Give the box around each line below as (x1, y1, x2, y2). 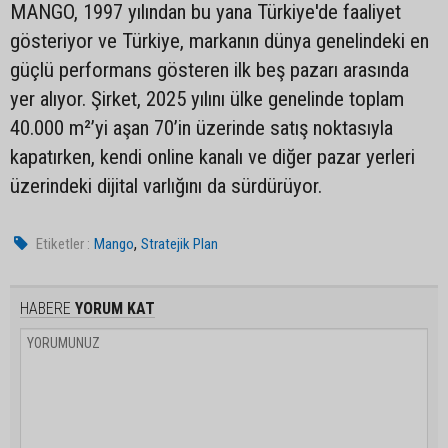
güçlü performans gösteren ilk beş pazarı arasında (10, 57, 409, 82)
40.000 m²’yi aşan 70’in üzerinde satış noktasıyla (10, 115, 393, 140)
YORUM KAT (71, 298, 155, 318)
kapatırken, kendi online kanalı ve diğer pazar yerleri (10, 144, 415, 169)
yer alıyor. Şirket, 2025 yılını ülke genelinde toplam (10, 86, 404, 111)
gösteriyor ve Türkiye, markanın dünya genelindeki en (10, 28, 429, 53)
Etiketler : (36, 234, 91, 253)
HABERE (20, 298, 71, 318)
